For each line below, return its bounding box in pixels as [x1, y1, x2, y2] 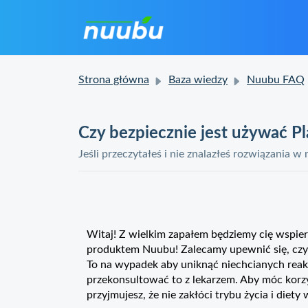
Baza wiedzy [168, 74, 228, 85]
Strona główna [78, 74, 149, 85]
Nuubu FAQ [247, 74, 305, 85]
